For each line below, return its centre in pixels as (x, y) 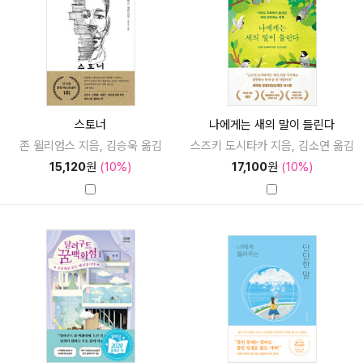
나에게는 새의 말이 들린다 (272, 124)
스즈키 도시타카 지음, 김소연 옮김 (272, 145)
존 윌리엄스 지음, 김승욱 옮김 (90, 145)
